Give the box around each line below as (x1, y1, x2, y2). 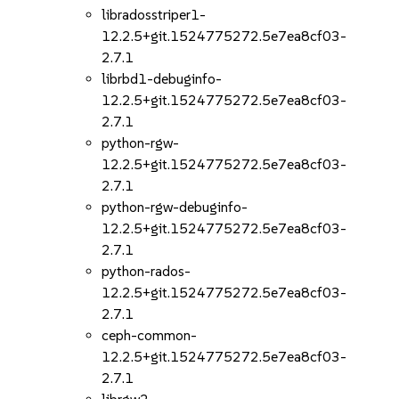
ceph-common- (102, 327, 198, 344)
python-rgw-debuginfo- (102, 199, 248, 216)
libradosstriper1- (102, 6, 207, 23)
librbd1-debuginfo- (102, 70, 223, 87)
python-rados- (102, 263, 191, 280)
